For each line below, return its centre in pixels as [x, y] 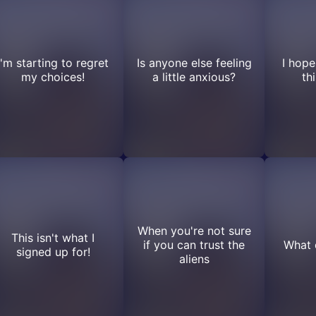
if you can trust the [194, 245]
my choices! [53, 77]
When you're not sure [194, 231]
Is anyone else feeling [194, 63]
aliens [194, 259]
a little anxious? [194, 77]
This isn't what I [53, 238]
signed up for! [53, 252]
